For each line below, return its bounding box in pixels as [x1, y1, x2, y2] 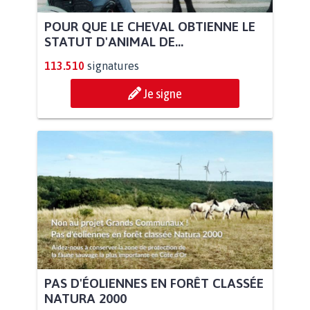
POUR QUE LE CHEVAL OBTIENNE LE [44, 18, 255, 34]
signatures [87, 59, 139, 72]
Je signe [143, 85, 182, 101]
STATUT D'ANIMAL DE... [44, 33, 183, 49]
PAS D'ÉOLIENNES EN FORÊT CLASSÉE [44, 275, 264, 291]
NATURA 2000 [44, 291, 127, 307]
